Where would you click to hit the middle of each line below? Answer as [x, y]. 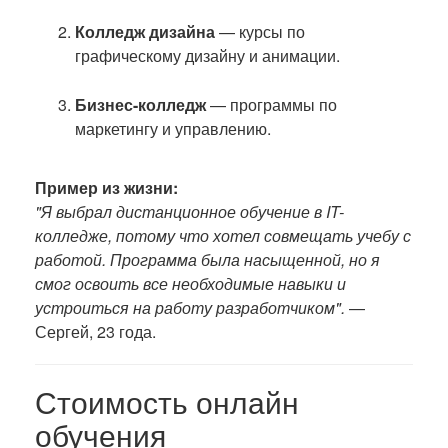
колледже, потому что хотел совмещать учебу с [223, 235]
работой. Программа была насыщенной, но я [207, 259]
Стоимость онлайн [167, 401]
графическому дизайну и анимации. [207, 55]
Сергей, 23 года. [95, 331]
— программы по [271, 104]
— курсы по [260, 31]
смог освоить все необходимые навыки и [190, 283]
